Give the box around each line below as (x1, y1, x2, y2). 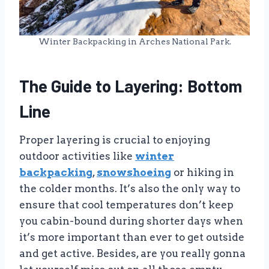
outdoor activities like (19, 150, 135, 162)
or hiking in (171, 166, 234, 178)
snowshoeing (97, 166, 171, 178)
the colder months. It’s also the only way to (19, 182, 240, 195)
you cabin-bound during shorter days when (19, 214, 243, 227)
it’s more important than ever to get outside (19, 231, 244, 243)
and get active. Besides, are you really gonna (19, 247, 246, 259)
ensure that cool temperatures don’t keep (19, 198, 234, 211)
